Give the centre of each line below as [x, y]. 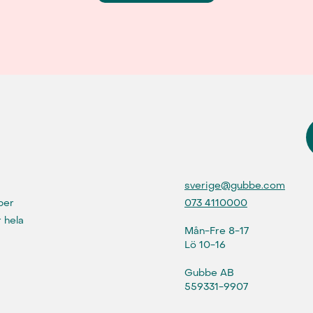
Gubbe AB [209, 273]
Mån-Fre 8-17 [217, 231]
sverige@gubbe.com [235, 185]
